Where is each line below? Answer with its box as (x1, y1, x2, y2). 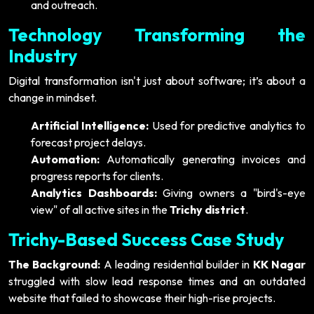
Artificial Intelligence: (31, 118, 149, 132)
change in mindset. (8, 90, 97, 104)
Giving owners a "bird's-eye (156, 185, 306, 200)
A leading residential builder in (100, 257, 253, 271)
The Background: (8, 257, 101, 271)
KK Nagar (252, 257, 306, 271)
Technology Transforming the (8, 23, 306, 46)
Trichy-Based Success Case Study (8, 228, 284, 251)
